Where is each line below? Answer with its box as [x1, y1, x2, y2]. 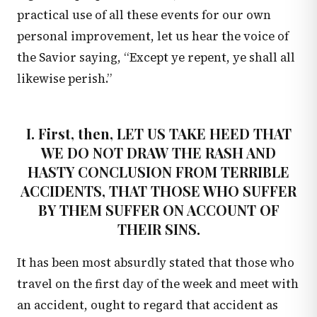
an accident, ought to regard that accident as [17, 296, 278, 313]
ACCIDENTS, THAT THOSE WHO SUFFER [21, 180, 296, 200]
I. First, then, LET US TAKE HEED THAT [25, 123, 292, 143]
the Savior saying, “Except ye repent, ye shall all [17, 49, 295, 66]
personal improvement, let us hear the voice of [17, 28, 289, 45]
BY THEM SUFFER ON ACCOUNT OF [38, 200, 279, 219]
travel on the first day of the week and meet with [17, 275, 299, 292]
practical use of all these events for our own [17, 6, 271, 23]
